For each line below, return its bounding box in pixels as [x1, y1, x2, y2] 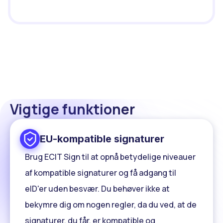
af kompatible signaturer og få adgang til [25, 167, 176, 179]
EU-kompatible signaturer [40, 133, 164, 145]
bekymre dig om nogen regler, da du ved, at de [25, 199, 197, 211]
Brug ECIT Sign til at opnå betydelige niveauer [25, 151, 196, 163]
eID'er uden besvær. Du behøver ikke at [25, 183, 170, 195]
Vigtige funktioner [10, 100, 135, 119]
